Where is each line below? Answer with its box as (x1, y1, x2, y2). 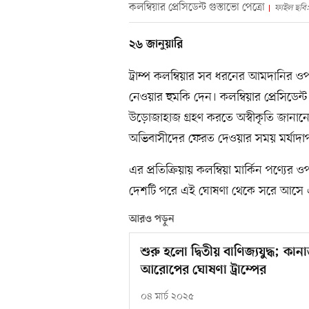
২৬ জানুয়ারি (129, 37, 183, 52)
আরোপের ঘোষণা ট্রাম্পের (141, 262, 266, 279)
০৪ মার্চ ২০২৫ (141, 290, 194, 303)
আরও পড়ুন (129, 212, 175, 226)
